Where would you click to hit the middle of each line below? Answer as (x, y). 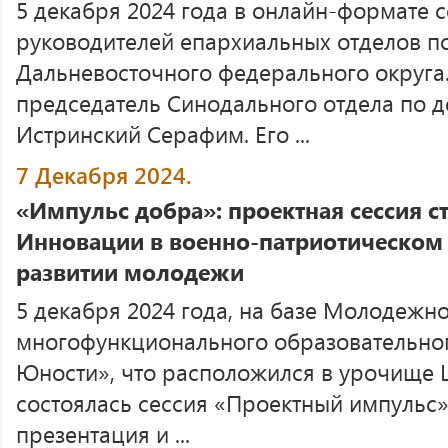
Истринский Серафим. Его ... (163, 133)
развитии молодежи (130, 271)
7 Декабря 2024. (104, 174)
